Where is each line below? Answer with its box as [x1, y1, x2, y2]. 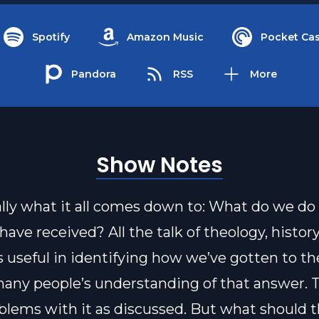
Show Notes [96, 150, 223, 180]
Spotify [32, 31, 70, 43]
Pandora [70, 68, 116, 80]
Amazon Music [127, 31, 204, 43]
